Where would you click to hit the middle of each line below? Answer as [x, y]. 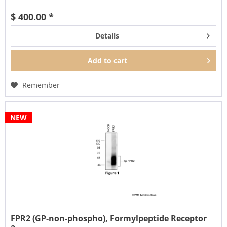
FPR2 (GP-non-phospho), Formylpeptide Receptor [109, 219]
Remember [41, 85]
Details [107, 36]
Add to [100, 61]
